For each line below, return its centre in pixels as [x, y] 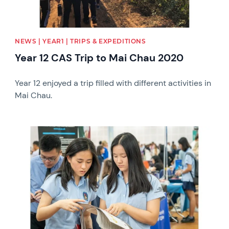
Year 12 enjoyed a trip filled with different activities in [113, 83]
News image [37, 131]
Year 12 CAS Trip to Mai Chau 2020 [99, 58]
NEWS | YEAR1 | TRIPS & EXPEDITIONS [81, 41]
